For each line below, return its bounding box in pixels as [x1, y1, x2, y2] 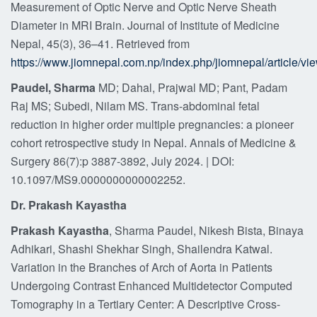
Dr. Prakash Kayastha [11, 197, 127, 213]
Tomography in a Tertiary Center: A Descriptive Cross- [11, 296, 280, 312]
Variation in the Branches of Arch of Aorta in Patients [11, 259, 272, 275]
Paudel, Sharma [11, 79, 96, 96]
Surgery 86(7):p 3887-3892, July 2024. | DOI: [11, 153, 234, 169]
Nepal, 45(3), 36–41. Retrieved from [11, 35, 190, 52]
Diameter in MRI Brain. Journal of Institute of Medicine [11, 17, 279, 33]
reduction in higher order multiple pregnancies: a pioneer [11, 116, 294, 132]
